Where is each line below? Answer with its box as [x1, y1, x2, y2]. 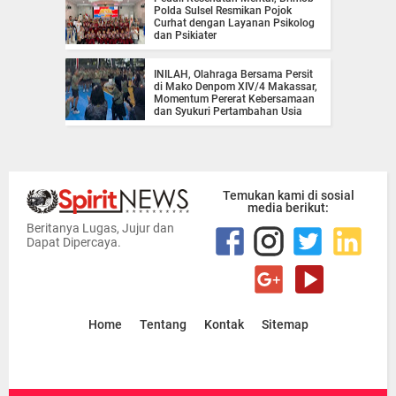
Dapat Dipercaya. [27, 235, 121, 250]
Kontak [203, 317, 244, 332]
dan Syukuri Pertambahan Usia [154, 105, 302, 118]
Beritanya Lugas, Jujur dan [27, 221, 174, 236]
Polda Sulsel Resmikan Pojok [154, 4, 292, 18]
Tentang [139, 317, 187, 332]
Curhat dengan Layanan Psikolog [154, 17, 315, 30]
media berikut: [247, 201, 329, 216]
